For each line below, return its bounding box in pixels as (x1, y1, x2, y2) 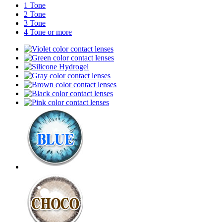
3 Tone (24, 18, 46, 27)
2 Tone (24, 9, 46, 18)
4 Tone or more (24, 27, 72, 36)
